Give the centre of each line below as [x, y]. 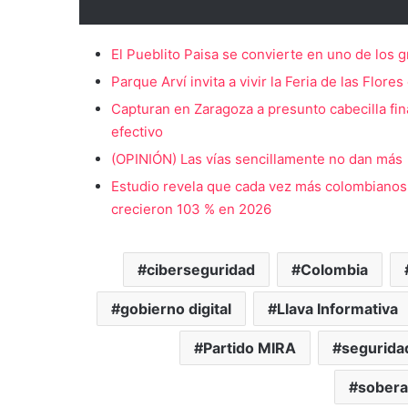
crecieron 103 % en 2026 [191, 209]
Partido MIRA [250, 347]
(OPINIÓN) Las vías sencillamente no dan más [257, 158]
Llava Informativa [337, 308]
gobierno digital [176, 308]
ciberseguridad [200, 269]
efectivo [137, 131]
